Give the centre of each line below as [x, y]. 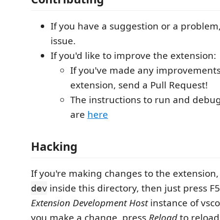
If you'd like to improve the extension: [133, 55]
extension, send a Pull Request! [139, 85]
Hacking [54, 147]
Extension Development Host [89, 203]
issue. [63, 41]
